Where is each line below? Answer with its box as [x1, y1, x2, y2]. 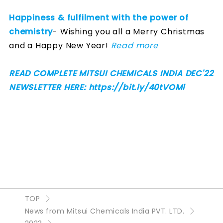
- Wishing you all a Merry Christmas [53, 25, 205, 37]
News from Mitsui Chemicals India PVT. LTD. [25, 206, 185, 216]
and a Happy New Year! [9, 39, 111, 51]
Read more [111, 39, 158, 51]
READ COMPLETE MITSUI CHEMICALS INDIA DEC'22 [9, 67, 214, 79]
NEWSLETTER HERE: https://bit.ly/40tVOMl [9, 81, 185, 93]
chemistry [9, 25, 53, 37]
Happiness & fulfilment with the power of [9, 11, 189, 23]
